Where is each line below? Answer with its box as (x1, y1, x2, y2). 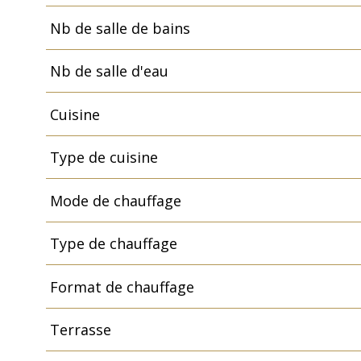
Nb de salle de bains (49, 18, 190, 38)
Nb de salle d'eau (49, 61, 168, 81)
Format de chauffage (49, 276, 194, 297)
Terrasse (49, 320, 111, 340)
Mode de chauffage (49, 190, 181, 210)
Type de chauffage (49, 234, 177, 254)
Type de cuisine (49, 147, 158, 168)
